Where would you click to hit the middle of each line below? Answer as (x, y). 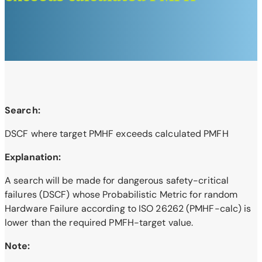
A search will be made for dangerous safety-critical (117, 181)
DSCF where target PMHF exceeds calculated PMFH (117, 134)
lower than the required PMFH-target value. (99, 223)
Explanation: (33, 157)
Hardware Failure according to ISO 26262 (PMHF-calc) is (128, 209)
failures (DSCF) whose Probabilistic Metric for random (121, 195)
